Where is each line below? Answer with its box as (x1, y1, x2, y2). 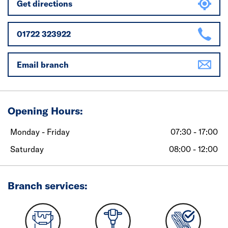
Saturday (10, 144, 44, 154)
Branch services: (8, 179, 88, 192)
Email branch (17, 60, 69, 70)
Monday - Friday (10, 127, 70, 137)
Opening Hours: (8, 104, 83, 117)
